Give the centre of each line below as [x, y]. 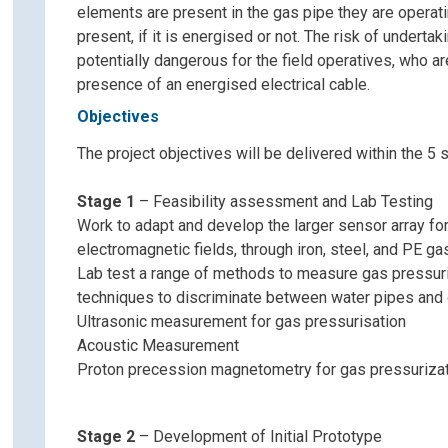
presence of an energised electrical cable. [223, 84]
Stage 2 [105, 436]
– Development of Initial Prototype [258, 436]
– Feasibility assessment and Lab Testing [283, 201]
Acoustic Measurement [157, 345]
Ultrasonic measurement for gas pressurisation [241, 321]
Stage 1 [105, 201]
